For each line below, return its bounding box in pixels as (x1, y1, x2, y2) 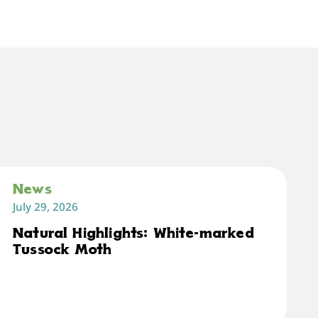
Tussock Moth (13, 243, 112, 259)
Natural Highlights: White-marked (13, 227, 254, 243)
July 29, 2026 (13, 199, 79, 214)
